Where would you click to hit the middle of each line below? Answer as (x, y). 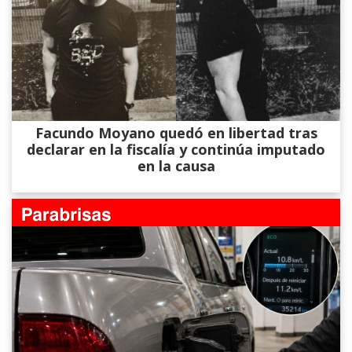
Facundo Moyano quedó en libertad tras (176, 133)
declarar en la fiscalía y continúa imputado (176, 150)
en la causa (176, 166)
